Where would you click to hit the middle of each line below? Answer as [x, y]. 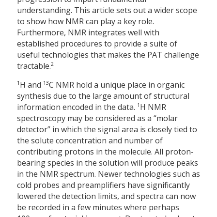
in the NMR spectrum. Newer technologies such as [108, 174]
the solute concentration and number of [90, 141]
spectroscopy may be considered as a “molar [97, 118]
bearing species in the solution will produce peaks [108, 163]
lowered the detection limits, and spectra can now [106, 196]
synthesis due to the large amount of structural [103, 96]
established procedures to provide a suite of [97, 44]
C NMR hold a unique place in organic [117, 85]
